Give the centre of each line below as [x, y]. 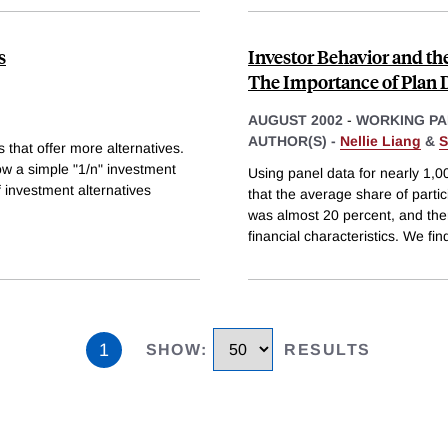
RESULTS [327, 350]
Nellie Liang [380, 141]
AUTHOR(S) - [294, 141]
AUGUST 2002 [295, 120]
